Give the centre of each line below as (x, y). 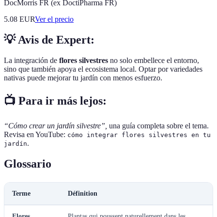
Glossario (28, 163)
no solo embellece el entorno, (154, 61)
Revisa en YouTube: (36, 134)
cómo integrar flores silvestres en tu (139, 135)
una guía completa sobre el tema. (158, 125)
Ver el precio (54, 19)
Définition (83, 193)
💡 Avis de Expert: (49, 40)
